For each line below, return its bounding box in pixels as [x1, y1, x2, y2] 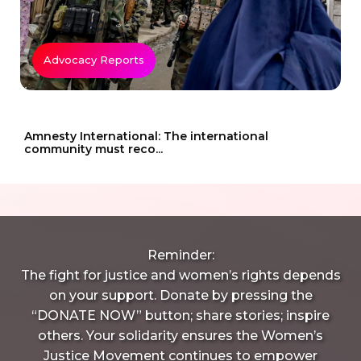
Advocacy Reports [44, 53, 144, 67]
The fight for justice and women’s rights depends [20, 267, 341, 283]
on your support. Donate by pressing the [48, 287, 313, 303]
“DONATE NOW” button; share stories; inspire [31, 307, 330, 323]
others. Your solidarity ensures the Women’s [38, 327, 323, 343]
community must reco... [24, 141, 163, 156]
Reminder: [147, 247, 214, 263]
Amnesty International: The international [24, 128, 268, 143]
